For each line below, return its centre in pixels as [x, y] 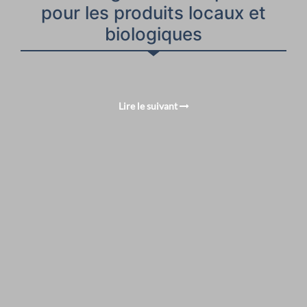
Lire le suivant [149, 106]
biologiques [153, 34]
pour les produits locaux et [153, 12]
